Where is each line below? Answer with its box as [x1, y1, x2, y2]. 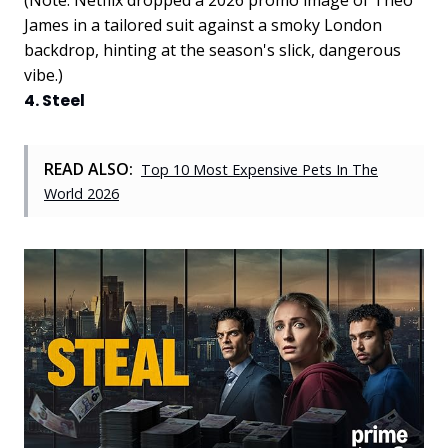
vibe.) [24, 63, 63, 86]
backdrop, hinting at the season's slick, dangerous [24, 38, 401, 61]
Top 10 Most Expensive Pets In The [141, 159, 378, 179]
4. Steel [24, 88, 85, 112]
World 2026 [44, 183, 119, 203]
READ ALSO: [44, 157, 133, 180]
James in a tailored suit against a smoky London [24, 13, 382, 36]
